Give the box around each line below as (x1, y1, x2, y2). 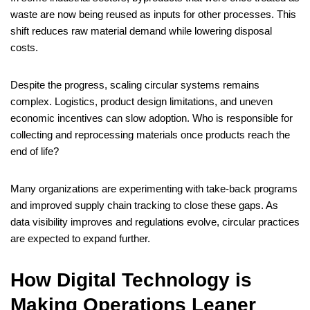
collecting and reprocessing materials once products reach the (10, 129, 290, 141)
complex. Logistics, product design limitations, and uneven (10, 95, 273, 108)
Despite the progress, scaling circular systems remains (10, 79, 259, 91)
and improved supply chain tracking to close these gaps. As (10, 199, 278, 212)
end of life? (10, 145, 59, 158)
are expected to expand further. (10, 232, 150, 245)
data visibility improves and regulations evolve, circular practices (10, 216, 300, 228)
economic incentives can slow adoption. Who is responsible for (10, 112, 293, 125)
